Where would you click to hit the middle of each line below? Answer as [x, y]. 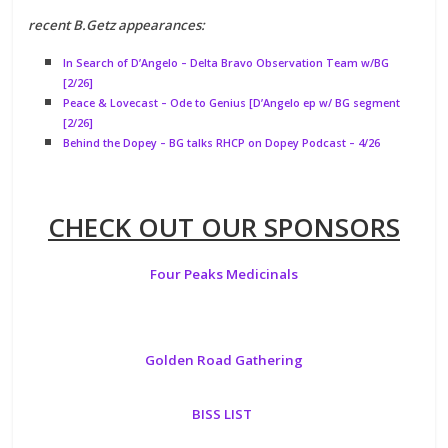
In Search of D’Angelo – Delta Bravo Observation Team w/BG [226, 62]
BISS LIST [224, 413]
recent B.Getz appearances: [117, 24]
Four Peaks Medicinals [223, 273]
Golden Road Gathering [223, 359]
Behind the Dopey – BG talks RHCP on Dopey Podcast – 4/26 [222, 142]
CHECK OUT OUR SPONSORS [223, 226]
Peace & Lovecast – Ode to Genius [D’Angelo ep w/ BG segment [232, 102]
